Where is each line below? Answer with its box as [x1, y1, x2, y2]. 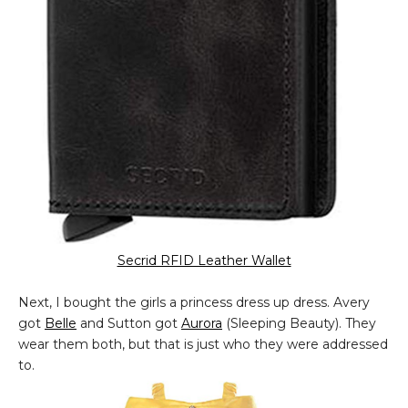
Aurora [181, 314, 222, 331]
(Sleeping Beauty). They [222, 314, 376, 331]
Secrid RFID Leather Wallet [117, 251, 291, 269]
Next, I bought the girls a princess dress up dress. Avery [18, 293, 370, 311]
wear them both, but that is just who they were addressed [18, 335, 388, 352]
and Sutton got [76, 314, 181, 331]
